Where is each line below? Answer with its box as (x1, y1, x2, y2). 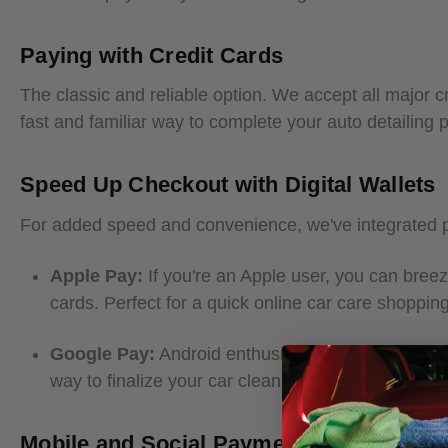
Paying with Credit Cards (20, 42, 283, 68)
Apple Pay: (50, 266, 143, 287)
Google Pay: (50, 344, 155, 365)
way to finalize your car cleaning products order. (50, 371, 430, 392)
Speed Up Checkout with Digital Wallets (20, 172, 436, 198)
